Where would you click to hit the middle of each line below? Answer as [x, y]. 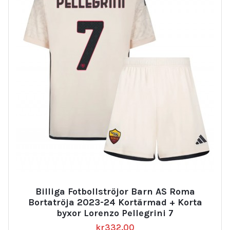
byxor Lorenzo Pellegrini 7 [115, 213]
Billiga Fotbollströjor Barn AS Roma [115, 192]
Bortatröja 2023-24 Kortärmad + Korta [115, 203]
